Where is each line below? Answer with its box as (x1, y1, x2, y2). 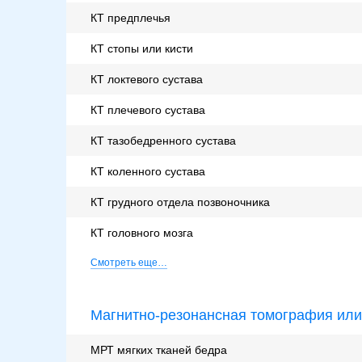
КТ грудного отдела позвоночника (90, 196, 270, 209)
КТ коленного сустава (90, 165, 205, 179)
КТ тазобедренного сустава (90, 134, 236, 148)
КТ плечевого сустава (90, 103, 205, 117)
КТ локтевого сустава (90, 73, 203, 86)
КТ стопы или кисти (90, 42, 193, 56)
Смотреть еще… (90, 257, 167, 269)
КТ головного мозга (90, 226, 193, 240)
